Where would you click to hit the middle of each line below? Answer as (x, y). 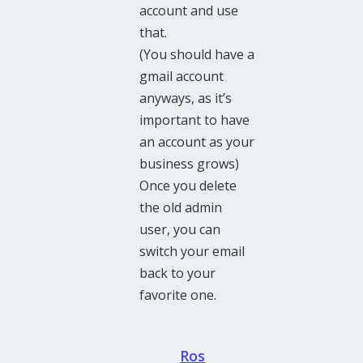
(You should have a (197, 54)
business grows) (190, 163)
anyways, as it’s (186, 98)
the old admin (181, 207)
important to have (195, 120)
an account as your (197, 141)
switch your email (192, 251)
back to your (178, 273)
